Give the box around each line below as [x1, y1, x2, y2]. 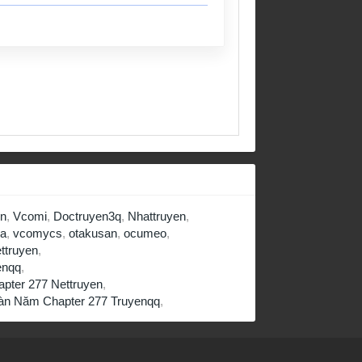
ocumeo [124, 225, 166, 240]
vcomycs [13, 225, 62, 240]
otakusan [69, 225, 117, 240]
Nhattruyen [128, 208, 186, 223]
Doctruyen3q [53, 208, 121, 223]
